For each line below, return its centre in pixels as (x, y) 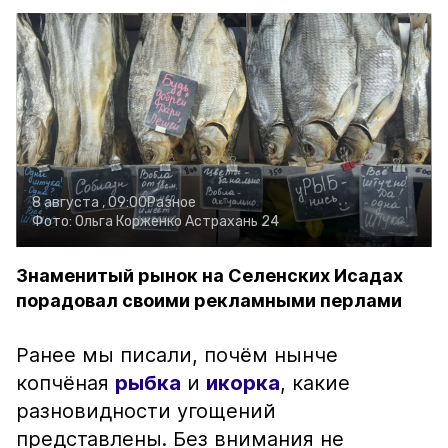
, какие (315, 383)
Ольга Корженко (128, 221)
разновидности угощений (146, 411)
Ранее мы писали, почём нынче (177, 355)
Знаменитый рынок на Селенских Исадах (209, 275)
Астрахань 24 (232, 221)
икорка (243, 383)
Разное (171, 202)
